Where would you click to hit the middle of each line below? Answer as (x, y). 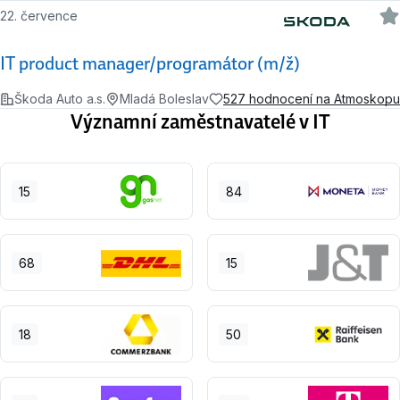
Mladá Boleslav (164, 99)
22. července (43, 16)
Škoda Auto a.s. (60, 99)
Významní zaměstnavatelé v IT (200, 121)
